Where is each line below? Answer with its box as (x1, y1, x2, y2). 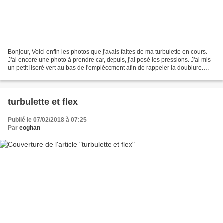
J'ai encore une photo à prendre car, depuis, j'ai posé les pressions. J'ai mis (8, 56, 211, 63)
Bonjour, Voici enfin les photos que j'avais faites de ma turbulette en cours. (8, 48, 207, 55)
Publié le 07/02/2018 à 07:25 (8, 116, 87, 123)
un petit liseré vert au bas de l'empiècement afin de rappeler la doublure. (8, 64, 203, 71)
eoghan (19, 124, 40, 131)
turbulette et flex (8, 96, 78, 107)
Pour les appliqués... (8, 72, 63, 79)
